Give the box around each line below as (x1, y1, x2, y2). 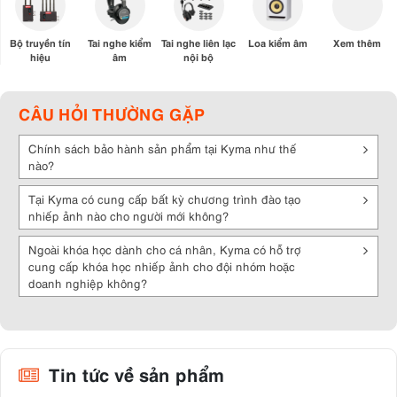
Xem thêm (333, 35, 382, 49)
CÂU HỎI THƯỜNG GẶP (19, 102, 206, 124)
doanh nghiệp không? (28, 275, 148, 291)
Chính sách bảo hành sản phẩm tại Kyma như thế (28, 140, 297, 156)
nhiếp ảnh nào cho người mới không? (28, 207, 230, 223)
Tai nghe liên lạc (161, 35, 237, 49)
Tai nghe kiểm (88, 35, 152, 49)
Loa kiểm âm (248, 35, 308, 49)
